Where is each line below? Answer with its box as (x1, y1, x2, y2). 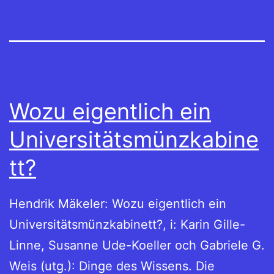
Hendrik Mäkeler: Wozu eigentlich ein (9, 196, 226, 212)
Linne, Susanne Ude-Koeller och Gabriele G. (9, 238, 265, 253)
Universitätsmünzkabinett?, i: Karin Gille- (9, 217, 245, 232)
